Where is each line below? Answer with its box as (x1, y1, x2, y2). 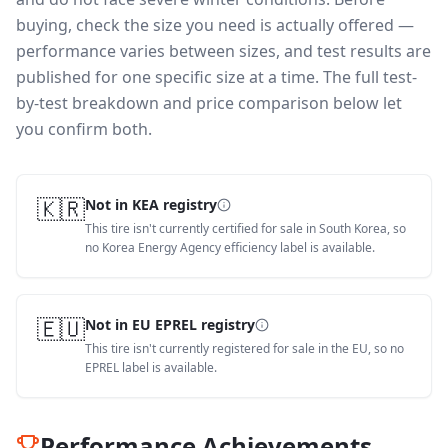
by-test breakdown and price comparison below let (16, 92, 402, 114)
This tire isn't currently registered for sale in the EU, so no (85, 340, 404, 357)
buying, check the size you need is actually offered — (16, 14, 414, 36)
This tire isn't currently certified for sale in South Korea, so (85, 220, 406, 237)
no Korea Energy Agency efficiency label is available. (85, 239, 375, 256)
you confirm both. (16, 118, 152, 140)
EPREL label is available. (85, 359, 217, 376)
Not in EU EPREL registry (85, 315, 255, 334)
